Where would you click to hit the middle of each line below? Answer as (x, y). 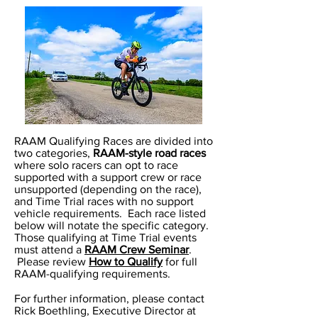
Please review (51, 262)
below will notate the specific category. (111, 225)
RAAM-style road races (149, 153)
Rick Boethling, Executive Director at (105, 311)
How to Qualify (126, 262)
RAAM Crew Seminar (137, 250)
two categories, (54, 153)
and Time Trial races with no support (104, 201)
